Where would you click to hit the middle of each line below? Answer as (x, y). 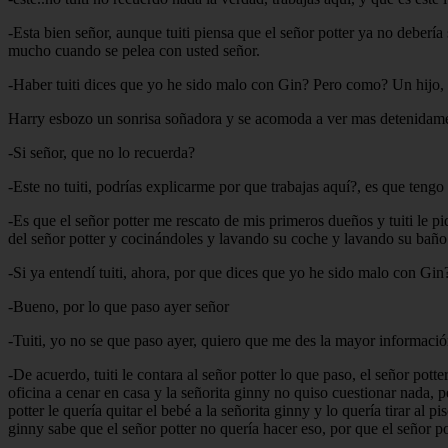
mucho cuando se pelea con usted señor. (134, 50)
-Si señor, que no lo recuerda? (101, 152)
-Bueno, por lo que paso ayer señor (118, 306)
